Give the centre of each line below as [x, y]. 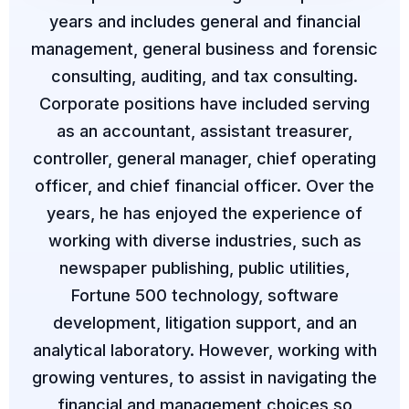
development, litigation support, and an [204, 322]
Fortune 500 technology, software [204, 295]
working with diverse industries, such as [204, 240]
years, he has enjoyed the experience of [204, 213]
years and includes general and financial [204, 21]
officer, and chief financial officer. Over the [204, 185]
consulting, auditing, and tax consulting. [204, 76]
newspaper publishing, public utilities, [204, 267]
